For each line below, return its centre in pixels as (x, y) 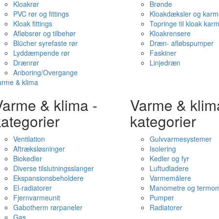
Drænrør (26, 63)
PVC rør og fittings (41, 14)
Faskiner (163, 53)
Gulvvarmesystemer (180, 139)
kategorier (163, 121)
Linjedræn (165, 63)
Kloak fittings (33, 23)
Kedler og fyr (169, 158)
